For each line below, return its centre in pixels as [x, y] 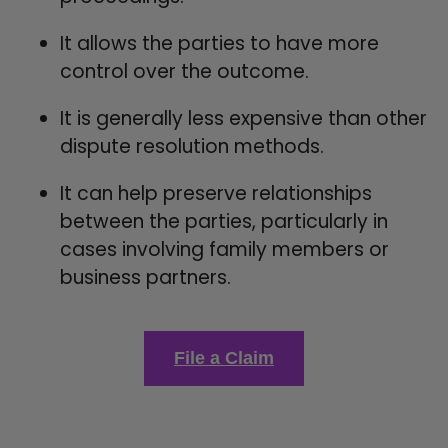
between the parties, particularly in [224, 221]
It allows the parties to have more [219, 43]
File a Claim [224, 357]
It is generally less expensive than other [243, 118]
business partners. [145, 277]
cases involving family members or [224, 249]
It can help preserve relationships [216, 193]
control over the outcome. [184, 71]
